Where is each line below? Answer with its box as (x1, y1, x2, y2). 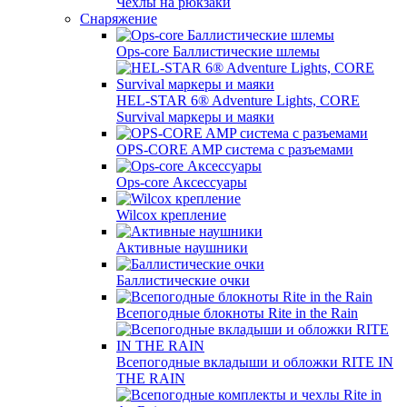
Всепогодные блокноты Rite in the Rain (116, 305, 358, 321)
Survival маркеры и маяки (116, 109, 274, 124)
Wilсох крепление (116, 207, 226, 223)
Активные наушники (116, 240, 248, 255)
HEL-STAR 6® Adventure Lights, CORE (116, 93, 360, 108)
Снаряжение (80, 11, 157, 26)
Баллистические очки (116, 273, 250, 288)
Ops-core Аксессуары (116, 174, 247, 190)
